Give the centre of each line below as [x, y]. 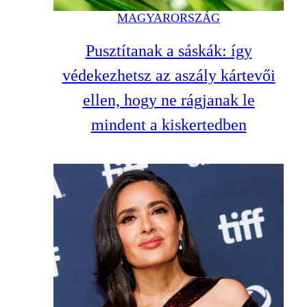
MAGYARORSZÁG [169, 17]
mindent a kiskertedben [169, 124]
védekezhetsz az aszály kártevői [169, 75]
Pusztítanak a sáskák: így [169, 50]
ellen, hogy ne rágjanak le [169, 100]
